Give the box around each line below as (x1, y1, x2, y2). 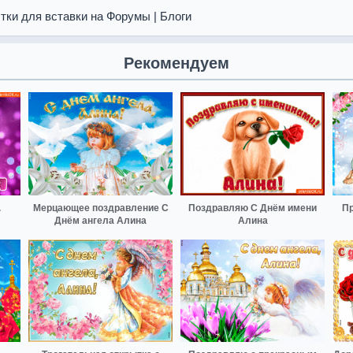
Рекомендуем (124, 54, 229, 72)
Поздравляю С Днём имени (188, 202, 317, 214)
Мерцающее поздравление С (32, 202, 169, 214)
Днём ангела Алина (54, 214, 147, 226)
